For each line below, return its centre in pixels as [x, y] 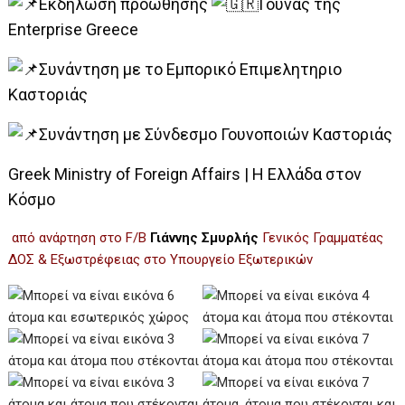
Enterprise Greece [74, 29]
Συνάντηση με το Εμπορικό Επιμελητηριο [191, 69]
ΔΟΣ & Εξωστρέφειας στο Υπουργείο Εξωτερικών [161, 259]
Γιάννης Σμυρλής [205, 237]
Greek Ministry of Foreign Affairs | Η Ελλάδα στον [185, 174]
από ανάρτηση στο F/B [80, 237]
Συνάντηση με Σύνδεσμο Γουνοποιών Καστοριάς [216, 134]
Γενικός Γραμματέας [321, 237]
